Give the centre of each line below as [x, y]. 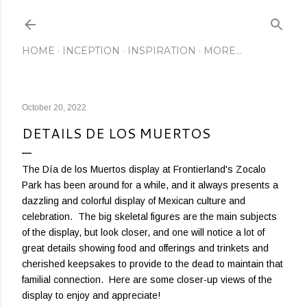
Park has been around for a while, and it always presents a [150, 185]
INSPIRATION [162, 51]
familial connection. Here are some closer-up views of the [147, 280]
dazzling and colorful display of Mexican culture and [134, 201]
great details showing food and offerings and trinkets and [145, 248]
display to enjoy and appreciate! [91, 295]
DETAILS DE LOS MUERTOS [116, 133]
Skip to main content [153, 17]
